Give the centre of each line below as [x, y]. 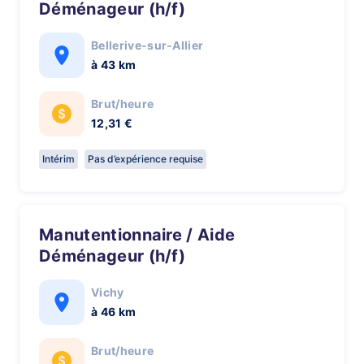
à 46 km [114, 312]
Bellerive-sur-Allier [147, 45]
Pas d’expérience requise [145, 159]
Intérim [58, 159]
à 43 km [114, 65]
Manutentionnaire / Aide [47, 235]
